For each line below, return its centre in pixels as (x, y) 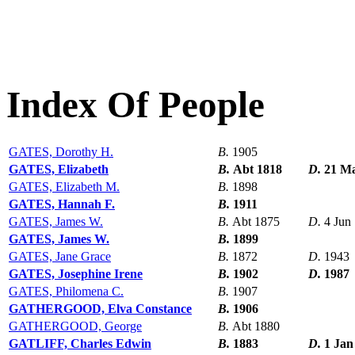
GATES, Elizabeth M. (64, 187)
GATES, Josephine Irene (76, 274)
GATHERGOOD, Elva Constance (100, 309)
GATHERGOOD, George (75, 326)
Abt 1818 (258, 170)
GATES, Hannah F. (62, 204)
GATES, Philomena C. (66, 292)
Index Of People (136, 104)
